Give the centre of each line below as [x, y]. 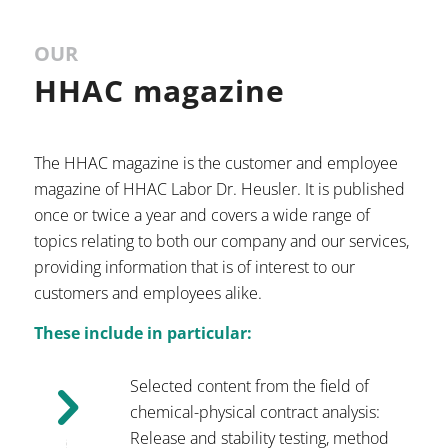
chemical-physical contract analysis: [254, 411]
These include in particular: [142, 332]
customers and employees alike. [147, 293]
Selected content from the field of [249, 385]
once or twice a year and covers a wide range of [201, 215]
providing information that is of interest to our [194, 267]
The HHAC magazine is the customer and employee [215, 163]
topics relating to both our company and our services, [221, 241]
